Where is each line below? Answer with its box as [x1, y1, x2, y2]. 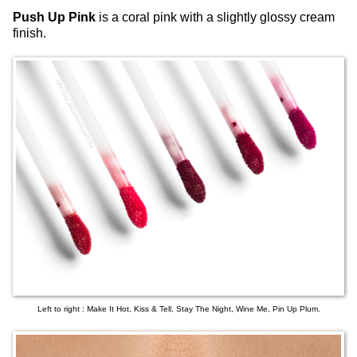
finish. [13, 26, 46, 41]
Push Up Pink [13, 10, 96, 25]
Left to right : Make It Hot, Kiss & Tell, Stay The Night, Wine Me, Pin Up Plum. [37, 304, 320, 313]
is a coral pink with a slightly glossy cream [96, 10, 335, 25]
